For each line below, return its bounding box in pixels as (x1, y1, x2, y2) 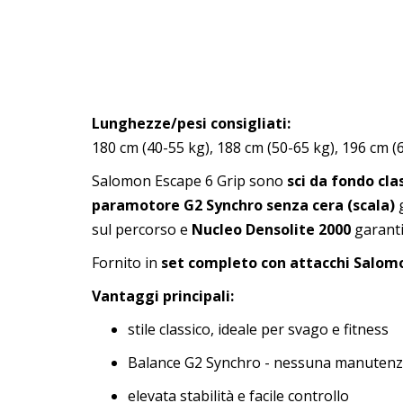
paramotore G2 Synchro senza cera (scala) (92, 195, 395, 215)
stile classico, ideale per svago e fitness (128, 319, 389, 339)
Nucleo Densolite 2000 (192, 219, 351, 239)
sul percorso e (92, 219, 192, 239)
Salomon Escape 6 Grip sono (92, 171, 287, 191)
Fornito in (92, 253, 161, 273)
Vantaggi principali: (92, 286, 234, 306)
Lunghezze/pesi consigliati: (92, 113, 291, 133)
